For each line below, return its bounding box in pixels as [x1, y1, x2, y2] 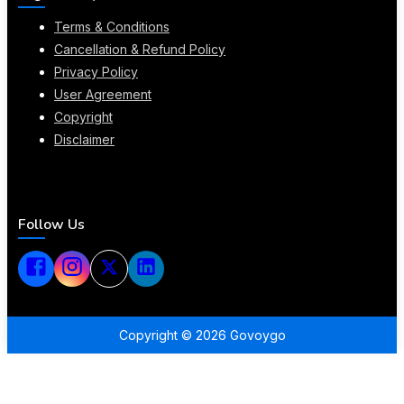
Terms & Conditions [54, 19, 170, 35]
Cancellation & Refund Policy [54, 41, 225, 58]
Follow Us [18, 214, 85, 234]
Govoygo [225, 326, 286, 343]
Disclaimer [54, 132, 115, 148]
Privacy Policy [54, 64, 138, 80]
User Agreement [54, 87, 151, 103]
